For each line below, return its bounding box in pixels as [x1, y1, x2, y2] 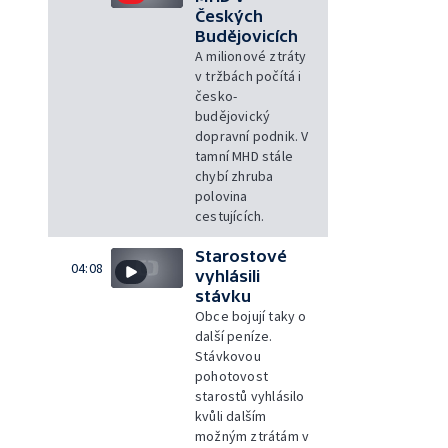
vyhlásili [195, 266, 260, 285]
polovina [195, 186, 248, 205]
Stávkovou [195, 346, 261, 365]
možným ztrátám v [195, 426, 310, 445]
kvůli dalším [195, 406, 267, 425]
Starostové [195, 246, 287, 265]
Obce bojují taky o [195, 306, 307, 325]
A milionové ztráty [195, 46, 307, 65]
